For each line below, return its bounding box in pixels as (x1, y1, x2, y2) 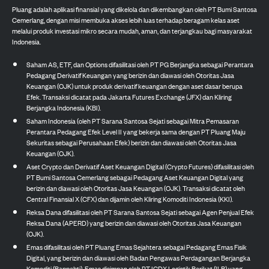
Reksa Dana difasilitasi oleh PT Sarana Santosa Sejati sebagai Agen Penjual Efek (26, 206, 254, 217)
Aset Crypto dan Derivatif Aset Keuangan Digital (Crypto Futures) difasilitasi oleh (26, 160, 254, 172)
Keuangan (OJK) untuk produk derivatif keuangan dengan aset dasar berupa (26, 80, 243, 91)
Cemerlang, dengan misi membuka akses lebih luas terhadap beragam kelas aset (12, 14, 240, 25)
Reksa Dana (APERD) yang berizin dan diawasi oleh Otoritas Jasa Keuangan (26, 217, 241, 228)
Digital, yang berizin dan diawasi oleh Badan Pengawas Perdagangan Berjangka (26, 252, 250, 263)
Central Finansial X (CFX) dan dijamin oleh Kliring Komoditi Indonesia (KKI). (26, 193, 233, 204)
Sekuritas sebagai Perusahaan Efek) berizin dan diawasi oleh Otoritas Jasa (26, 136, 237, 148)
